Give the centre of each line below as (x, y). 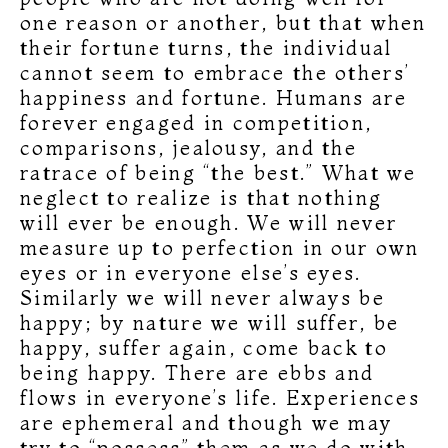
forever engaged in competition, (196, 122)
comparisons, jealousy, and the (188, 147)
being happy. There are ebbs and (197, 372)
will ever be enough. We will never (209, 222)
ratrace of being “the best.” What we (218, 172)
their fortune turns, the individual (206, 47)
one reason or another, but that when (223, 22)
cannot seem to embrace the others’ (215, 72)
